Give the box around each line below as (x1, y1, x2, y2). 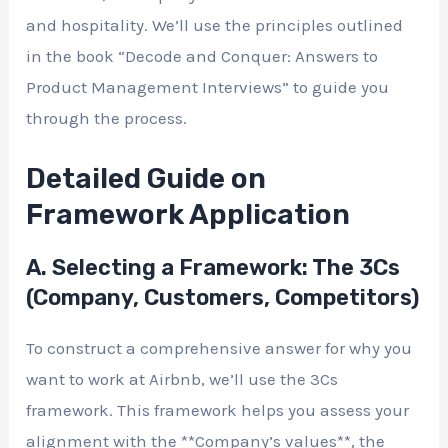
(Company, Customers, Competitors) (26, 284, 420, 312)
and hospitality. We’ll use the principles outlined (26, 15, 404, 35)
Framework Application (26, 198, 351, 232)
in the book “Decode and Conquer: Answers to (26, 46, 379, 66)
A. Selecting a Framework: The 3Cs (26, 254, 401, 282)
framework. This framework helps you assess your (26, 400, 410, 421)
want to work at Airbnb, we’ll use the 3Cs (26, 369, 339, 390)
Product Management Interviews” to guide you (26, 77, 390, 97)
